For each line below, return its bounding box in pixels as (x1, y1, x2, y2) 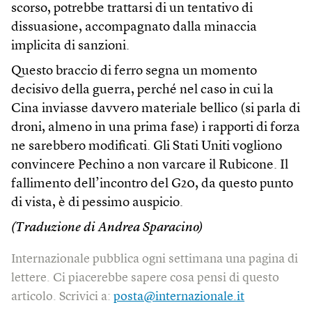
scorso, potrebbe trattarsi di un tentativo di (11, 2, 253, 16)
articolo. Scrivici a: (11, 290, 114, 304)
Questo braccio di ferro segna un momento (11, 65, 257, 79)
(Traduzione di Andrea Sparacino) (11, 221, 203, 235)
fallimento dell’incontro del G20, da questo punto (11, 178, 293, 192)
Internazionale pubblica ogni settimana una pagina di (11, 253, 298, 266)
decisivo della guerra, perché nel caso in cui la (11, 84, 274, 97)
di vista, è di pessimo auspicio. (11, 196, 183, 210)
